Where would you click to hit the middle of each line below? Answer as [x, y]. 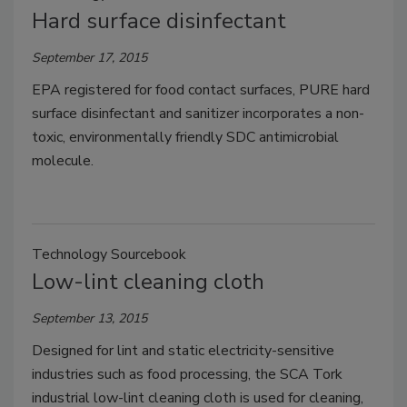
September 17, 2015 [89, 58]
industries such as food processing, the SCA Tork [187, 375]
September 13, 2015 [89, 319]
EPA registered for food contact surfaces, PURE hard [201, 90]
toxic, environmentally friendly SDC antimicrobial [185, 138]
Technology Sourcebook [109, 255]
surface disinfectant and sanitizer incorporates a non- [198, 114]
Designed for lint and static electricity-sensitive [183, 351]
